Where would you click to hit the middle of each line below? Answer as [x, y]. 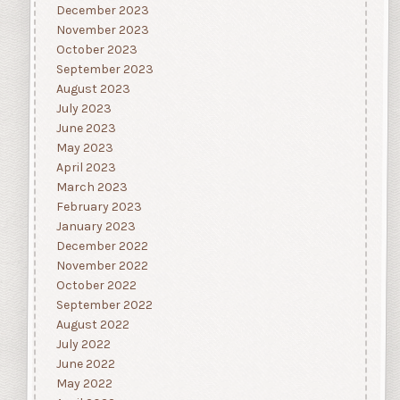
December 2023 [102, 11]
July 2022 [83, 345]
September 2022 [104, 305]
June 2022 [85, 364]
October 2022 [96, 286]
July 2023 [83, 109]
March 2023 [92, 187]
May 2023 [84, 148]
